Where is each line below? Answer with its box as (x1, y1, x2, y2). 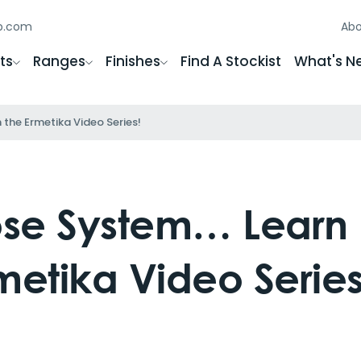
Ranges (32, 52, 85, 71)
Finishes (105, 52, 160, 71)
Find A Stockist (180, 52, 281, 71)
